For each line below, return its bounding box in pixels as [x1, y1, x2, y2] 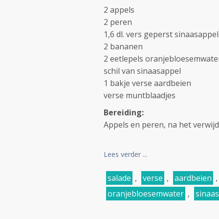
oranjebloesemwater [108, 188, 184, 199]
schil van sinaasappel [104, 66, 181, 76]
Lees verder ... [104, 150, 147, 159]
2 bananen [104, 41, 143, 52]
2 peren [104, 17, 132, 27]
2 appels [104, 4, 134, 15]
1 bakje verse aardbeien [104, 78, 191, 88]
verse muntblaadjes [104, 90, 175, 101]
